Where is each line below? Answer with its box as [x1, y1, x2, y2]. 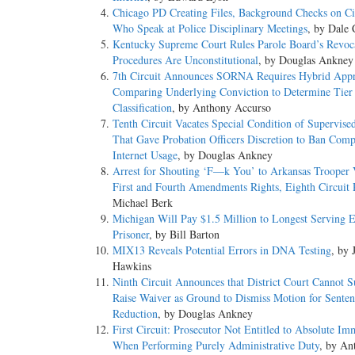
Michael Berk [113, 195, 173, 211]
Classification [113, 100, 172, 116]
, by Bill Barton [149, 227, 219, 242]
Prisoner [113, 227, 149, 242]
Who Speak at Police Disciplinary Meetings [113, 21, 307, 36]
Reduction [113, 306, 158, 322]
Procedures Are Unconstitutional [113, 52, 258, 68]
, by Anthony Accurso [172, 100, 271, 116]
